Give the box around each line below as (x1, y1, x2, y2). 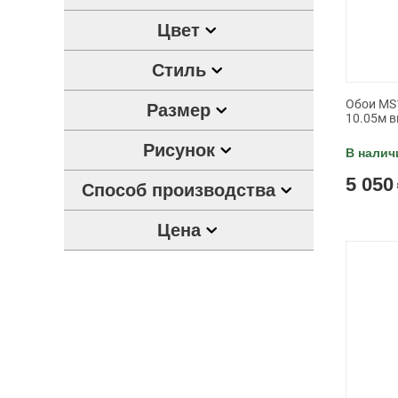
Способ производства (82, 180, 276, 200)
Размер (147, 100, 211, 120)
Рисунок (142, 140, 215, 160)
